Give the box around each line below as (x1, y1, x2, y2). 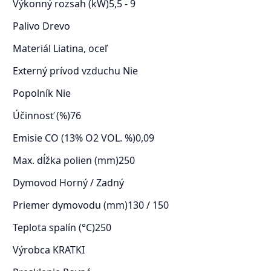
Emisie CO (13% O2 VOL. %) (12, 131, 135, 145)
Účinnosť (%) (12, 109, 70, 123)
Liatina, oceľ (53, 42, 107, 56)
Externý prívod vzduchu (12, 64, 123, 78)
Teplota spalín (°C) (12, 221, 95, 235)
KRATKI (52, 243, 85, 257)
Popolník (12, 87, 56, 100)
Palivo (12, 19, 42, 33)
